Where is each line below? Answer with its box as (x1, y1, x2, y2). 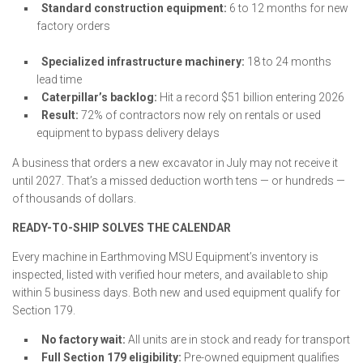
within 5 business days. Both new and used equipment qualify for (12, 286, 340, 299)
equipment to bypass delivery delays (36, 126, 220, 139)
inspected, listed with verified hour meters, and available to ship (12, 268, 328, 281)
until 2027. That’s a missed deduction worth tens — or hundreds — (12, 174, 345, 187)
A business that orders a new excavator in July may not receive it (12, 156, 338, 169)
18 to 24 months (245, 55, 331, 68)
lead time (36, 73, 82, 86)
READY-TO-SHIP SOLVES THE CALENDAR (12, 221, 231, 234)
